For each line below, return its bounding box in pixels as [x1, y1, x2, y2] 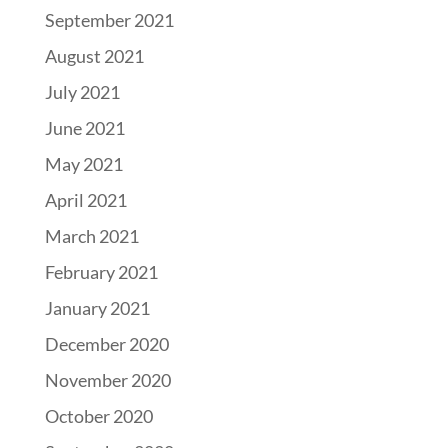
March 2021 [44, 225, 139, 247]
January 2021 [44, 297, 150, 319]
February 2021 [44, 261, 158, 283]
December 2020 [44, 333, 169, 355]
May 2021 [44, 153, 123, 175]
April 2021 [44, 189, 127, 211]
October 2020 [44, 405, 153, 427]
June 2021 [44, 117, 125, 139]
